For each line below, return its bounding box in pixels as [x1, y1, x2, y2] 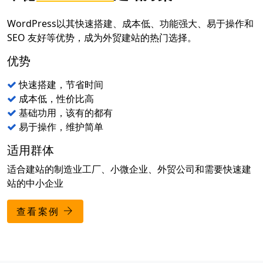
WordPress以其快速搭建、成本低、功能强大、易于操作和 [7, 17, 254, 30]
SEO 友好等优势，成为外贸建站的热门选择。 [7, 31, 197, 44]
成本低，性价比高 [16, 92, 94, 105]
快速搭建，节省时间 [16, 78, 103, 91]
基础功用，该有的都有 [16, 106, 113, 119]
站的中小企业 [7, 177, 63, 190]
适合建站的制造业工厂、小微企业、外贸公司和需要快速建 [7, 163, 251, 176]
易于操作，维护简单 [16, 120, 103, 133]
